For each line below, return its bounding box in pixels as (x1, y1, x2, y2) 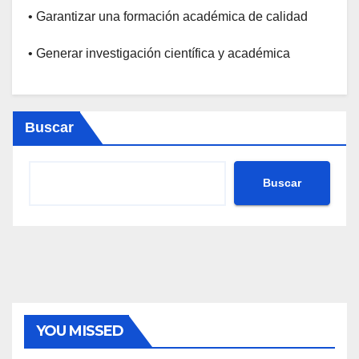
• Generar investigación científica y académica (28, 46, 290, 60)
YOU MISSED (36, 321, 123, 340)
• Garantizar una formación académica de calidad (28, 9, 308, 23)
